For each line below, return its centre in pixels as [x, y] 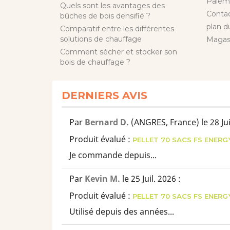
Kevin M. [102, 179]
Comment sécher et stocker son [119, 52]
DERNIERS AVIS [104, 95]
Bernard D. [107, 122]
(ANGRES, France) [165, 122]
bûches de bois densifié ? [105, 16]
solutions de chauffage [101, 39]
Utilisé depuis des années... [122, 212]
